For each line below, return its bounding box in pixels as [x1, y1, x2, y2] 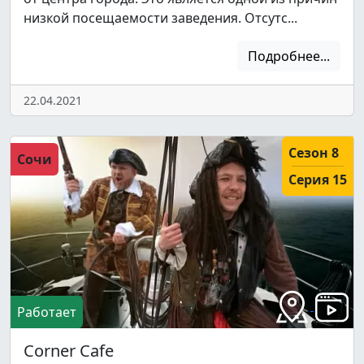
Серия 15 [288, 170, 347, 188]
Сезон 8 [288, 143, 339, 162]
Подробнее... [248, 46, 330, 65]
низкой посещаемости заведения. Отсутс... [24, 8, 297, 27]
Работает [17, 302, 76, 321]
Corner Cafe [24, 339, 114, 362]
